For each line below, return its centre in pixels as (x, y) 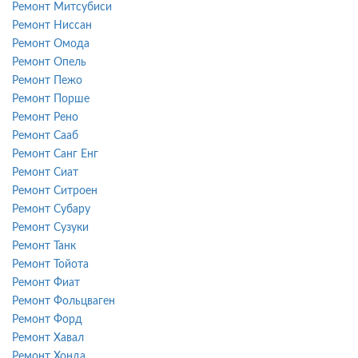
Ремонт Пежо (47, 80)
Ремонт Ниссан (52, 25)
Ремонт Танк (44, 246)
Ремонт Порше (51, 99)
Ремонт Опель (49, 62)
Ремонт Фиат (46, 282)
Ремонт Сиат (45, 172)
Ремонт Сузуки (50, 227)
